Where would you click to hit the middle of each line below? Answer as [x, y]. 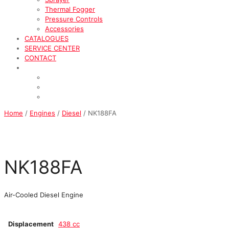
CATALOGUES [47, 38]
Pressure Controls [74, 19]
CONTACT [40, 58]
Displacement [31, 224]
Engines [42, 113]
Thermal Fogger [70, 9]
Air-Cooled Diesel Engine [44, 194]
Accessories [64, 28]
